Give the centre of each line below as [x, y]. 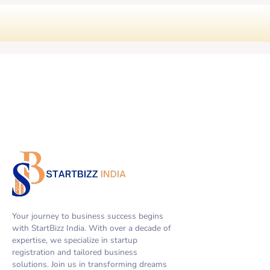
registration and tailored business [75, 252]
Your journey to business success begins [88, 216]
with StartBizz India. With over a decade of [92, 228]
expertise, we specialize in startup [75, 240]
